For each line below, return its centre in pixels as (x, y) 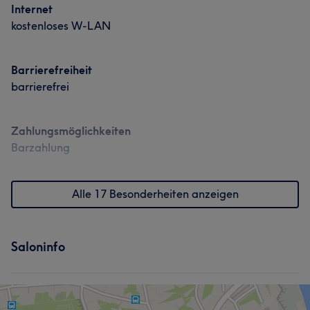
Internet (32, 9)
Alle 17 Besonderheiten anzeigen (155, 194)
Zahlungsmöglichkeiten (71, 131)
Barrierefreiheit (52, 70)
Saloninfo (38, 247)
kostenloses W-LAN (61, 26)
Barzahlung (40, 147)
